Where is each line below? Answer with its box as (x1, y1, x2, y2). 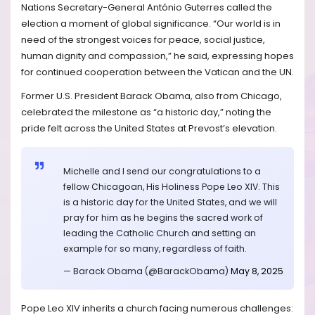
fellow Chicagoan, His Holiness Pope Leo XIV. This (63, 181, 280, 193)
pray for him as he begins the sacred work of (63, 212, 263, 224)
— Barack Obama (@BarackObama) (63, 265, 231, 278)
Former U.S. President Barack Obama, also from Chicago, (21, 89, 282, 103)
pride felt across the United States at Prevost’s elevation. (21, 121, 277, 135)
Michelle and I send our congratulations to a (63, 165, 261, 178)
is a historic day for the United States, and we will (63, 196, 277, 209)
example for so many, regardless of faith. (63, 243, 247, 255)
